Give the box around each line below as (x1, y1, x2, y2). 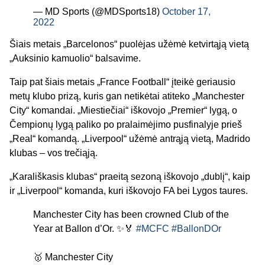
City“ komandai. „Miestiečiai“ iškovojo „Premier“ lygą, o (9, 105, 237, 115)
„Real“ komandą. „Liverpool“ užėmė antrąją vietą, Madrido (9, 133, 250, 144)
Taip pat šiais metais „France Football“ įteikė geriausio (9, 76, 235, 87)
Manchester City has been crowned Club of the (33, 209, 229, 219)
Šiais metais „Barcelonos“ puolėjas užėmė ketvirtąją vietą (9, 38, 249, 49)
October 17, (162, 6, 211, 17)
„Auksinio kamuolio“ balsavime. (9, 53, 141, 63)
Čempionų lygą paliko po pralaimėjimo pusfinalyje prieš (9, 119, 242, 130)
